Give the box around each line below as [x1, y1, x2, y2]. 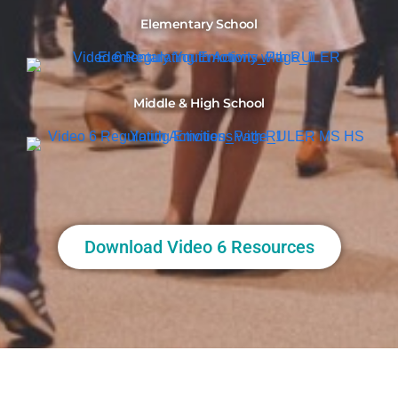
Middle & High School [133, 95, 265, 112]
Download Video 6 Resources [84, 236, 314, 259]
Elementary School [140, 16, 258, 33]
